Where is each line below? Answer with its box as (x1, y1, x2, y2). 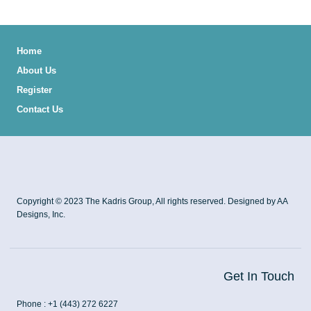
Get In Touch (224, 269, 294, 283)
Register (17, 84, 52, 95)
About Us (17, 65, 56, 76)
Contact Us (17, 103, 63, 115)
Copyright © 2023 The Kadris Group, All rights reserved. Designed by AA (17, 196, 287, 206)
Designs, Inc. (17, 209, 65, 219)
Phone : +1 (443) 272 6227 (17, 299, 118, 309)
